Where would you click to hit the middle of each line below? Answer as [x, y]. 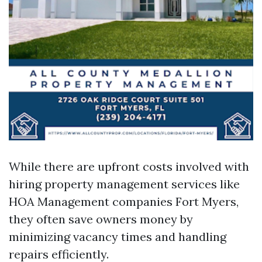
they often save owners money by [101, 219]
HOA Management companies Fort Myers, [124, 201]
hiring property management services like [124, 184]
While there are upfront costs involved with [129, 166]
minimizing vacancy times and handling [118, 237]
